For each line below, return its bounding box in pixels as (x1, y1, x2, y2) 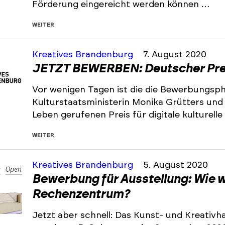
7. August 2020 (143, 50, 206, 59)
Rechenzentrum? (32, 188, 130, 200)
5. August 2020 (143, 161, 208, 170)
